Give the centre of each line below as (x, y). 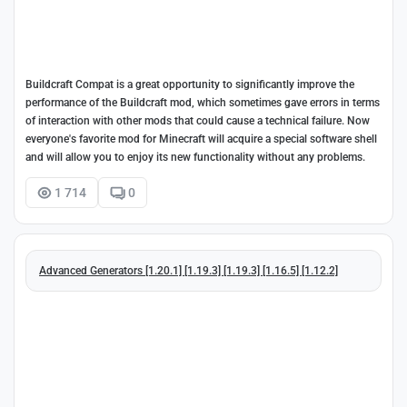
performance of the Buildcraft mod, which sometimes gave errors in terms (203, 102)
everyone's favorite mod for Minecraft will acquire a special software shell (201, 139)
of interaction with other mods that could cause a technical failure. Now (198, 120)
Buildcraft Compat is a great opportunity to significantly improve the (190, 84)
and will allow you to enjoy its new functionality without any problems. (195, 157)
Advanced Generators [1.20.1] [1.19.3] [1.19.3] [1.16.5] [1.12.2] (189, 271)
